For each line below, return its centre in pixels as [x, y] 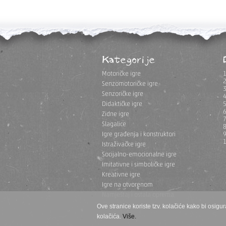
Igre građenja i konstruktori [139, 134]
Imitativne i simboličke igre [138, 165]
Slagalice [114, 124]
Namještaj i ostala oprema [138, 195]
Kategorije [128, 60]
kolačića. [110, 216]
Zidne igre [116, 114]
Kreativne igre [121, 175]
